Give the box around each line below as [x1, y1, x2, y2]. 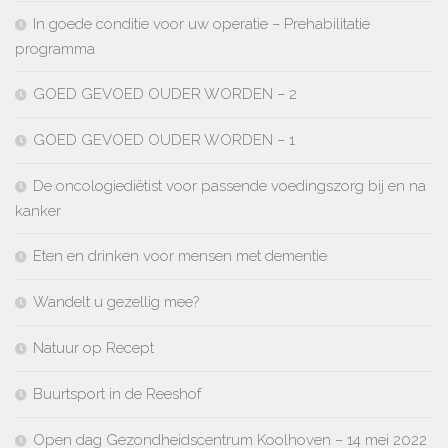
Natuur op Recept [33, 338, 154, 357]
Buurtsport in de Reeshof [33, 384, 201, 403]
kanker [15, 201, 61, 220]
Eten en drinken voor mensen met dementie [33, 246, 327, 265]
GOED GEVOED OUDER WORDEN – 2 [33, 84, 297, 103]
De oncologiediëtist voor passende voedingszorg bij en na [33, 176, 426, 195]
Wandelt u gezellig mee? [33, 292, 199, 311]
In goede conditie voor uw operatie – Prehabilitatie [33, 14, 370, 33]
